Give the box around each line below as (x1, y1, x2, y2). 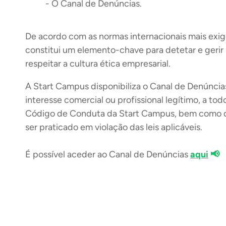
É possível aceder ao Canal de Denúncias (25, 149, 190, 160)
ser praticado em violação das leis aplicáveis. (25, 122, 204, 133)
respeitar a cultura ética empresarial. (25, 58, 171, 69)
